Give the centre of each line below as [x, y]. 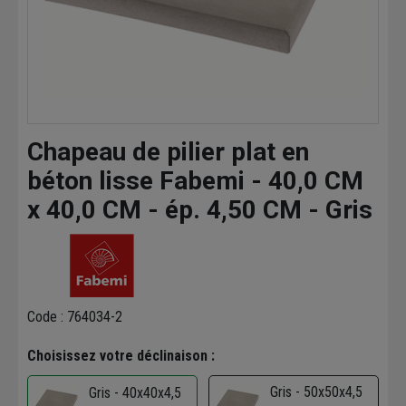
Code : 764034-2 [75, 317]
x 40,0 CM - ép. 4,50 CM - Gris [200, 210]
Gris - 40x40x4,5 [135, 393]
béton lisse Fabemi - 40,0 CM [195, 181]
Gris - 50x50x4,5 [316, 392]
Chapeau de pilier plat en [168, 152]
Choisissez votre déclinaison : [121, 356]
